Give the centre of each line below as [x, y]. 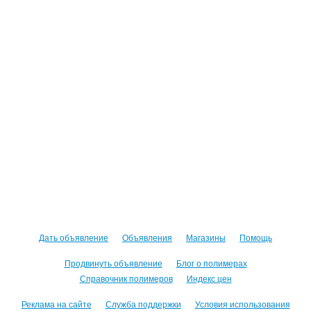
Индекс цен [209, 278]
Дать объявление [74, 237]
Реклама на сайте [56, 304]
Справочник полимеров [126, 278]
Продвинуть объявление [113, 263]
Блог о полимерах [211, 263]
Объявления [147, 237]
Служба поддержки [143, 304]
